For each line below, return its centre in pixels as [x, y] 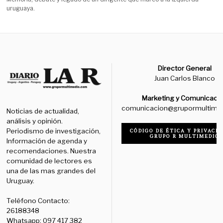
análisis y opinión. [35, 121]
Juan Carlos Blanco [185, 78]
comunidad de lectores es [50, 161]
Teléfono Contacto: [38, 200]
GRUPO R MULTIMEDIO [185, 136]
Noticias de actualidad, [43, 111]
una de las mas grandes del [51, 170]
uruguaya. [21, 8]
